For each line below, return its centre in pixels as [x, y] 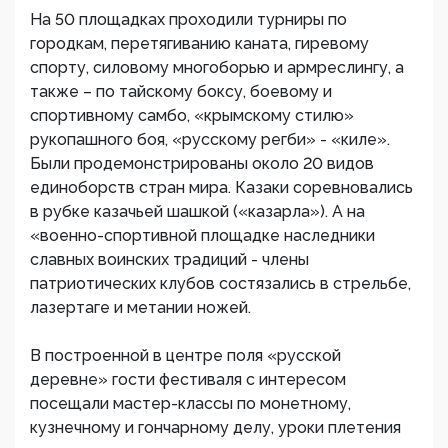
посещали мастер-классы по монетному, [190, 403]
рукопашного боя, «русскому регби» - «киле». [210, 139]
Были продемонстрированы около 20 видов [202, 163]
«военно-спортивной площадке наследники [202, 235]
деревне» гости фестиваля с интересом [188, 379]
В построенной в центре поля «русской [185, 355]
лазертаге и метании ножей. [140, 307]
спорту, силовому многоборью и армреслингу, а [217, 67]
